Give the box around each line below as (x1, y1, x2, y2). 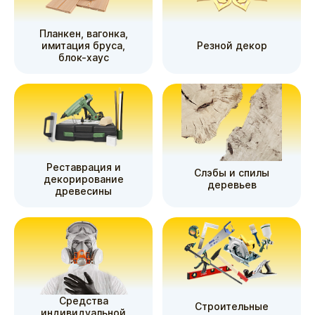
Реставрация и (46, 160, 121, 173)
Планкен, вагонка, (39, 27, 128, 39)
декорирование (43, 172, 124, 185)
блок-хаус (58, 51, 109, 63)
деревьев (207, 179, 257, 191)
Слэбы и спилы (194, 167, 269, 179)
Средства (58, 294, 108, 307)
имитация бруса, (41, 39, 125, 51)
